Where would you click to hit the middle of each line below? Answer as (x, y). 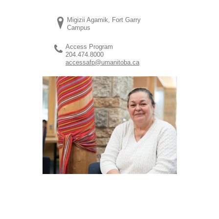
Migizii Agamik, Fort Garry (104, 20)
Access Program (89, 46)
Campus (79, 27)
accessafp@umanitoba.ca (103, 62)
